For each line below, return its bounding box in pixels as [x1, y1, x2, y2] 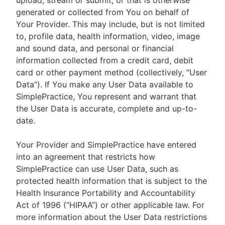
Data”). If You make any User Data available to [16, 79, 193, 89]
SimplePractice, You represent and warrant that [16, 91, 196, 101]
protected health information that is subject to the [16, 176, 207, 186]
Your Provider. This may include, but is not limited [16, 19, 205, 29]
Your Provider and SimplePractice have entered [16, 140, 196, 150]
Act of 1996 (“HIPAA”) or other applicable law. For [16, 200, 204, 210]
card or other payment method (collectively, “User [16, 67, 207, 77]
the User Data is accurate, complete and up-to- [16, 103, 197, 114]
